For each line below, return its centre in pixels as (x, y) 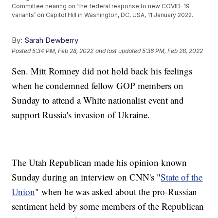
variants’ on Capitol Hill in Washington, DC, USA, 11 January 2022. (103, 15)
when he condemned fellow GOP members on (98, 86)
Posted (22, 51)
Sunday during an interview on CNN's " (86, 177)
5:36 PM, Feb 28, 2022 (173, 51)
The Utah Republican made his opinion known (100, 163)
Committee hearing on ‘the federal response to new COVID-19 (101, 6)
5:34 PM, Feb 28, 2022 (63, 51)
